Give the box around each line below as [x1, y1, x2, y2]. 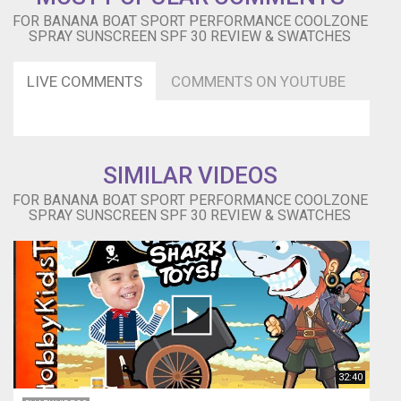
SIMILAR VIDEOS [102, 162, 277, 190]
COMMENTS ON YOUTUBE [171, 73, 346, 91]
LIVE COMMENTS [27, 73, 142, 91]
